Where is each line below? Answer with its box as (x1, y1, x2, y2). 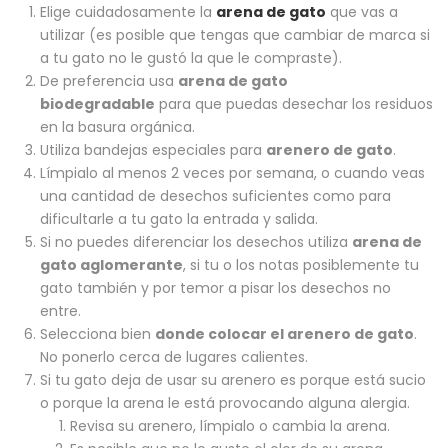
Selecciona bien (40, 324, 155, 345)
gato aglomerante (40, 255, 183, 276)
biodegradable (40, 94, 155, 115)
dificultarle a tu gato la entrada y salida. (40, 209, 318, 230)
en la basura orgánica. (40, 117, 195, 138)
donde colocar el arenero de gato (155, 324, 414, 345)
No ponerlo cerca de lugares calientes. (40, 347, 308, 368)
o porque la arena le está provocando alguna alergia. (40, 393, 410, 414)
